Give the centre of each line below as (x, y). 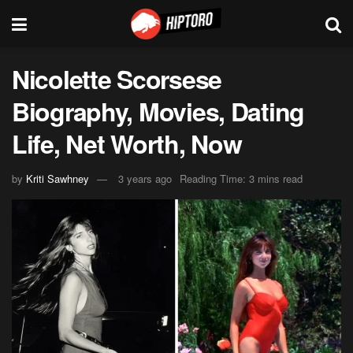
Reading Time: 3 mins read (241, 178)
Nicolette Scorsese (117, 79)
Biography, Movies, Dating (158, 111)
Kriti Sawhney (58, 178)
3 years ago (145, 178)
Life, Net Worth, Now (127, 143)
